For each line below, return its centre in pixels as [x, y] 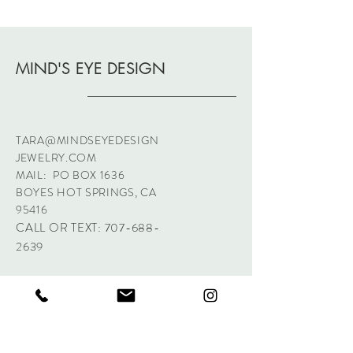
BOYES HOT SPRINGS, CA [86, 192]
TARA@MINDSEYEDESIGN [87, 140]
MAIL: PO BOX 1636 [71, 175]
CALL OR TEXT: [60, 228]
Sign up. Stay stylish [64, 293]
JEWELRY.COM [56, 158]
